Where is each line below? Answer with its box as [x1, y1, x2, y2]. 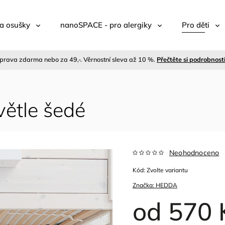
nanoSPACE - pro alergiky [60, 20, 152, 30]
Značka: [133, 181, 156, 189]
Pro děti [182, 20, 209, 30]
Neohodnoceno [169, 148, 219, 157]
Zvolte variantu [147, 166, 188, 174]
